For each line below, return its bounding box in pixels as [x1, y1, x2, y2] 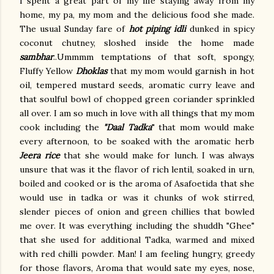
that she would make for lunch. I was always [59, 150, 254, 161]
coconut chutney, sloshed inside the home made [20, 37, 254, 48]
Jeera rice [20, 150, 60, 161]
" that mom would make [151, 122, 254, 133]
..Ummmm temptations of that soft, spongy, [53, 51, 254, 62]
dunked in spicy [189, 23, 255, 34]
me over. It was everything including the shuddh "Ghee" [20, 220, 254, 231]
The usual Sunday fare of [20, 23, 129, 34]
